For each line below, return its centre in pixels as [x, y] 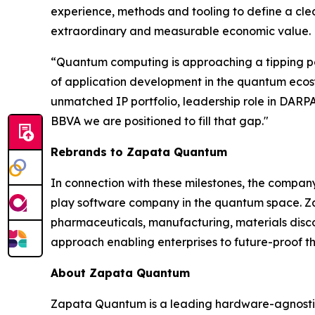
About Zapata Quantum [120, 273]
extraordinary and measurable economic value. [181, 31]
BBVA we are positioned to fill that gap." [160, 121]
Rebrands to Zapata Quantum [139, 152]
